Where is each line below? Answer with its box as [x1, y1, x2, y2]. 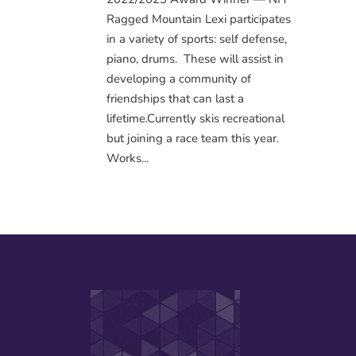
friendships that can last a [106, 90, 245, 106]
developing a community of [106, 70, 252, 87]
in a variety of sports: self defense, [106, 30, 288, 47]
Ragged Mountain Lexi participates [106, 10, 292, 27]
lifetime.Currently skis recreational [106, 110, 285, 126]
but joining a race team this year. [106, 130, 280, 146]
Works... [106, 149, 149, 166]
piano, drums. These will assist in [106, 50, 284, 67]
